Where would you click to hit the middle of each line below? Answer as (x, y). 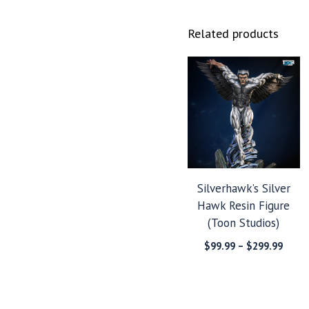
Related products (233, 33)
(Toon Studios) (244, 223)
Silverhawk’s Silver (243, 188)
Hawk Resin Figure (244, 206)
